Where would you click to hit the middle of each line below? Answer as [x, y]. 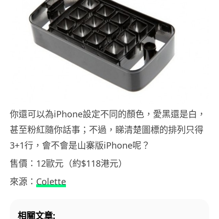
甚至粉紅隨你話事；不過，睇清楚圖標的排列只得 [107, 130]
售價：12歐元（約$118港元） [68, 164]
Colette [51, 182]
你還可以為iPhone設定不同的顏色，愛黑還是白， [108, 114]
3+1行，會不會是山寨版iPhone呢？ [80, 145]
